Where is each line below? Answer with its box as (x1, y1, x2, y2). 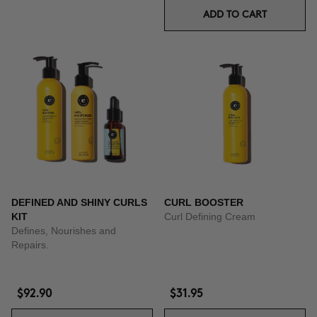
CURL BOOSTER (164, 197, 243, 208)
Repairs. (11, 239, 49, 250)
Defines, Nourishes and (11, 225, 116, 236)
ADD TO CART (203, 10, 267, 19)
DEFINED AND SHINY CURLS (11, 197, 147, 208)
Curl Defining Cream (164, 211, 255, 222)
